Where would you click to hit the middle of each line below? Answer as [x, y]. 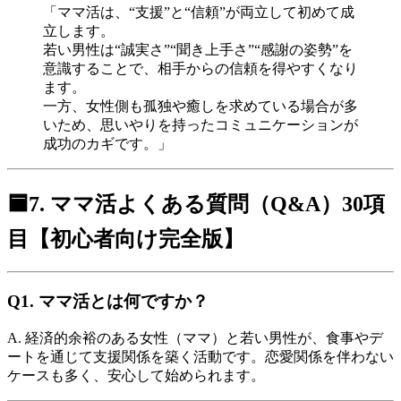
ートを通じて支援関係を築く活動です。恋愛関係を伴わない [200, 357]
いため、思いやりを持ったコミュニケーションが [200, 124]
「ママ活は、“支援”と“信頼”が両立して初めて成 [199, 12]
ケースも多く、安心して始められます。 [136, 376]
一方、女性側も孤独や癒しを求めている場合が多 [200, 106]
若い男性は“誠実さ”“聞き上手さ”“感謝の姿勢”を [198, 49]
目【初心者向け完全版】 [126, 239]
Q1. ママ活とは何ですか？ [108, 301]
